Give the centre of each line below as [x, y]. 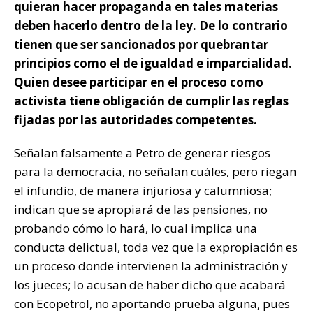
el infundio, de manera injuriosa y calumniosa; [143, 190]
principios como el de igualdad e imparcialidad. [153, 63]
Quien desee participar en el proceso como [139, 82]
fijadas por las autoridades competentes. [136, 120]
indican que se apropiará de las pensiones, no [141, 209]
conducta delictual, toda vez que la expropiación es [156, 247]
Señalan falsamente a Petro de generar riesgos [142, 153]
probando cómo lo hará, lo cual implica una [136, 228]
